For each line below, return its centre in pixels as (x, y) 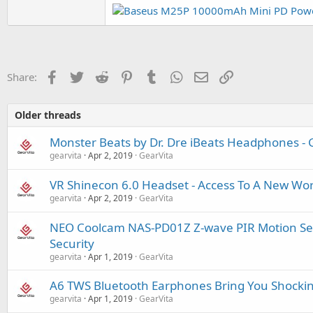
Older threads (48, 115)
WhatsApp (210, 75)
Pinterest (156, 75)
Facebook (83, 75)
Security (72, 243)
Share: (22, 77)
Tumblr (177, 75)
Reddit (125, 75)
